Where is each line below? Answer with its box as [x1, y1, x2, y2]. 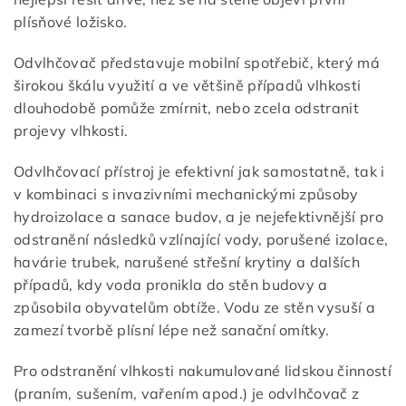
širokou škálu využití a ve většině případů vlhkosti [14, 76, 362, 95]
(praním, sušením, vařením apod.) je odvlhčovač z [14, 384, 360, 403]
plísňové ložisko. [14, 13, 128, 32]
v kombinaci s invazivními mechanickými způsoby [14, 185, 359, 204]
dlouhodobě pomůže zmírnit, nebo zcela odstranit [14, 99, 360, 118]
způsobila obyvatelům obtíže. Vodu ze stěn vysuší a [14, 298, 376, 317]
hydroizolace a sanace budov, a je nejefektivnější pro [14, 208, 383, 227]
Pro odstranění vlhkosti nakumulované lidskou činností [14, 362, 391, 381]
